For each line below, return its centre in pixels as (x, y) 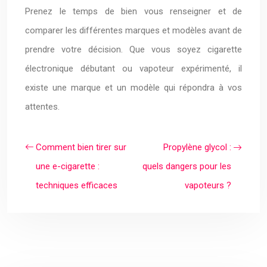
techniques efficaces (77, 185)
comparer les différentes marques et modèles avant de (133, 30)
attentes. (42, 107)
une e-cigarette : (68, 166)
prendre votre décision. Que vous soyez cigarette (133, 49)
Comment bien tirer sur (81, 147)
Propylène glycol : (197, 147)
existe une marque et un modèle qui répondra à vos (133, 88)
